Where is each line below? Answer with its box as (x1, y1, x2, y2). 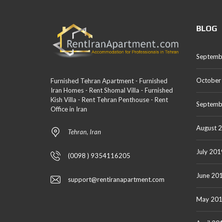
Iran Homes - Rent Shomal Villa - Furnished (51, 86, 173, 94)
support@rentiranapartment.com (68, 175, 165, 183)
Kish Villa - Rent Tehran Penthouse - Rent (51, 95, 168, 104)
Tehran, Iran (68, 127, 101, 136)
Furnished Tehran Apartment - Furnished (51, 76, 167, 85)
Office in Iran (51, 105, 87, 113)
